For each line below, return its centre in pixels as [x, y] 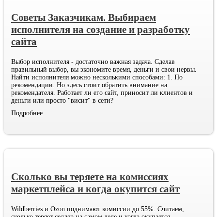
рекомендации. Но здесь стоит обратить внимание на [89, 85]
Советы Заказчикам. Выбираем [84, 18]
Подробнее [27, 113]
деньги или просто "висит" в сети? [62, 101]
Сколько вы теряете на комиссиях [90, 177]
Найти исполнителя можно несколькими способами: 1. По [97, 77]
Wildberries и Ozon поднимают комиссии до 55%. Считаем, [98, 209]
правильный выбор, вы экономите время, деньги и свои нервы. [104, 70]
